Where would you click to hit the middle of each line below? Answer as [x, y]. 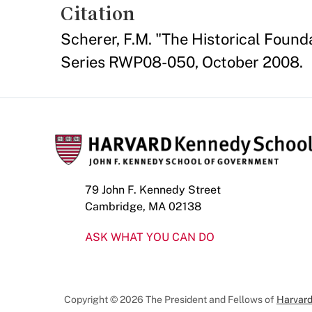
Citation [98, 14]
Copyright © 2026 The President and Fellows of [170, 299]
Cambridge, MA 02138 [143, 206]
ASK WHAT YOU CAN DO [150, 237]
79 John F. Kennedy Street [153, 190]
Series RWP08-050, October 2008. [182, 62]
